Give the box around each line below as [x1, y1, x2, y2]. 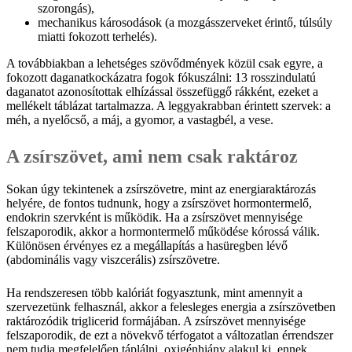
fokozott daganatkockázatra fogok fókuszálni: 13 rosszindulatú [6, 70, 316, 84]
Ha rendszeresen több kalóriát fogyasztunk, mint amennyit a [6, 286, 302, 300]
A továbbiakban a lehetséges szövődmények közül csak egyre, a [6, 56, 323, 70]
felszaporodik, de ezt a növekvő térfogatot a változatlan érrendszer [6, 328, 333, 343]
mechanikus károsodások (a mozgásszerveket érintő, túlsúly [38, 15, 332, 29]
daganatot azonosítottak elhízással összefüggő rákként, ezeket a [6, 84, 318, 98]
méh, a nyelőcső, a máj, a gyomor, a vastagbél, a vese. [6, 112, 273, 126]
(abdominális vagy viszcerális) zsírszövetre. [6, 253, 220, 267]
